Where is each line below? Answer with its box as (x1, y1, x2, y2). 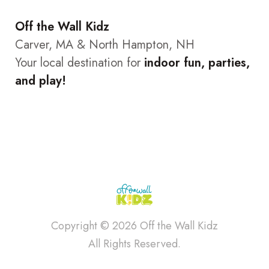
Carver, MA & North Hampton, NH (15, 35, 195, 53)
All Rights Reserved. (88, 236, 181, 252)
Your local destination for (15, 53, 144, 71)
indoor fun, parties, (144, 53, 250, 71)
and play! (15, 71, 66, 89)
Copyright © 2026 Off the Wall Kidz (51, 218, 218, 234)
